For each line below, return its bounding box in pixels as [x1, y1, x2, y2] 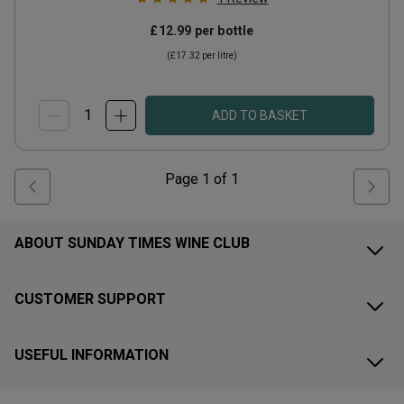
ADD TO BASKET [212, 108, 308, 123]
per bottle [191, 23, 254, 38]
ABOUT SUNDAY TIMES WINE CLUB [14, 234, 250, 252]
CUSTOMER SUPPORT [14, 290, 166, 308]
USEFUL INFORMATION [14, 346, 169, 363]
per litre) [200, 50, 237, 60]
